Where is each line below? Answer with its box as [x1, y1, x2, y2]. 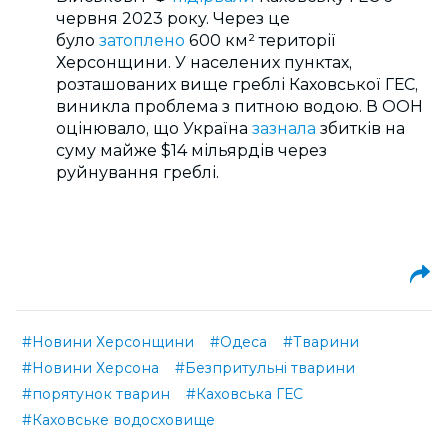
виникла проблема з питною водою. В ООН [56, 97, 423, 116]
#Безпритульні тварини [175, 359, 355, 377]
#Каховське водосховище [22, 411, 215, 429]
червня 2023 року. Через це [56, 9, 290, 28]
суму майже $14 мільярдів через [56, 141, 327, 160]
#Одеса [210, 333, 267, 351]
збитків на [320, 119, 405, 138]
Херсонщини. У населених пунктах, [56, 53, 352, 72]
